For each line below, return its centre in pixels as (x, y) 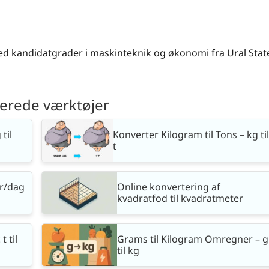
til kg (128, 251)
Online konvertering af (169, 187)
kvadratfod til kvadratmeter (180, 198)
